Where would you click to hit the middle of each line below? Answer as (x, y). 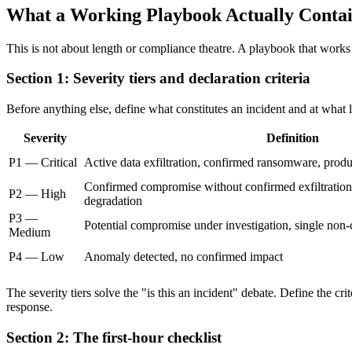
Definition (293, 137)
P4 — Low (37, 256)
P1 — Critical (43, 162)
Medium (29, 232)
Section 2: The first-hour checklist (114, 337)
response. (29, 306)
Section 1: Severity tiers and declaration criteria (158, 79)
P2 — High (37, 193)
